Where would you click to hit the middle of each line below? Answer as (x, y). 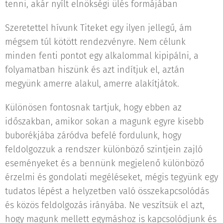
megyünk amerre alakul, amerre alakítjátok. (92, 84)
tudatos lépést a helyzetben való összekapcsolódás (107, 191)
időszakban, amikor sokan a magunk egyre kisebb (104, 121)
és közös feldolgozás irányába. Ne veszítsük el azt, (105, 205)
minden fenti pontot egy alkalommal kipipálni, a (102, 56)
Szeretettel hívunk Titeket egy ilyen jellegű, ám (98, 28)
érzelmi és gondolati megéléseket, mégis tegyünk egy (111, 177)
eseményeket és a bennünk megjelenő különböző (105, 163)
